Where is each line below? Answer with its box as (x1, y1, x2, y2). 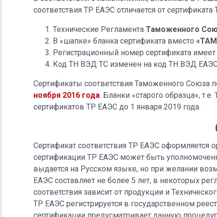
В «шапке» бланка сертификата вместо (52, 36, 196, 46)
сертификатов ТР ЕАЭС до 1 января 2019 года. (33, 102, 201, 111)
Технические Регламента (52, 24, 146, 34)
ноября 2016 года (33, 90, 100, 100)
